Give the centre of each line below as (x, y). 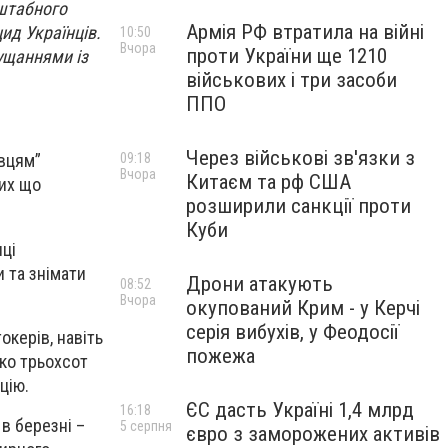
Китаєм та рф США (268, 182)
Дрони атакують (259, 284)
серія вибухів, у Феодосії (292, 332)
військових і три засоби (291, 80)
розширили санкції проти (298, 206)
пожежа (220, 356)
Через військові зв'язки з (300, 158)
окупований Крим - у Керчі (303, 308)
